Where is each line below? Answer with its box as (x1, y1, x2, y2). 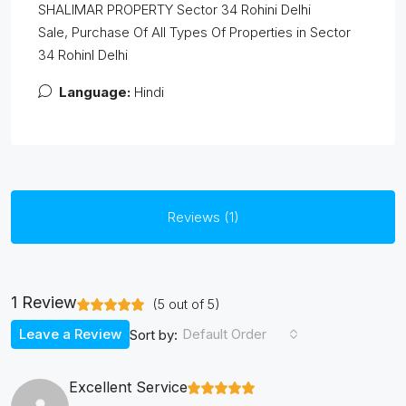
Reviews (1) (167, 208, 239, 226)
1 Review (11, 293, 77, 312)
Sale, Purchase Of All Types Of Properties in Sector (38, 24, 351, 41)
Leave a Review (19, 325, 121, 343)
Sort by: (130, 325, 178, 343)
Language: (59, 83, 130, 101)
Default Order (182, 325, 266, 343)
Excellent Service (69, 378, 188, 396)
